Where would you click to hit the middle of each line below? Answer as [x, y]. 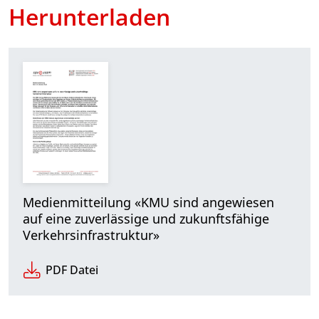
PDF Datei [72, 270]
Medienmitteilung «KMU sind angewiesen [148, 202]
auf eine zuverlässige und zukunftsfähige [146, 218]
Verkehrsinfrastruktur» [91, 235]
